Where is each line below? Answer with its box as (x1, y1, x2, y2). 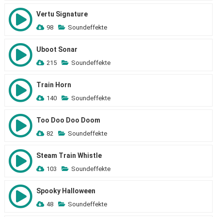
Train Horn (36, 81, 71, 89)
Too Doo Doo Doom (36, 116, 100, 124)
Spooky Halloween (36, 187, 95, 195)
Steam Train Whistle (36, 152, 102, 159)
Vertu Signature (36, 10, 88, 18)
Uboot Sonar (36, 46, 77, 53)
